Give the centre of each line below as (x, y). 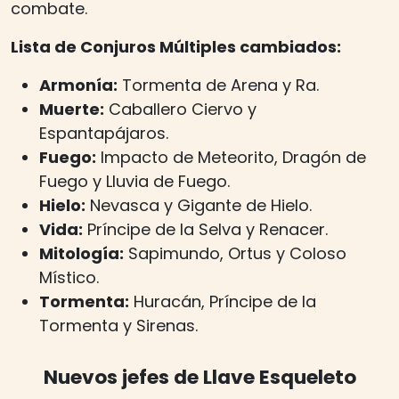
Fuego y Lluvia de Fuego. (134, 181)
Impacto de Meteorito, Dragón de (231, 157)
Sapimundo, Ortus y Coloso (235, 253)
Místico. (69, 277)
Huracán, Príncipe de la (223, 301)
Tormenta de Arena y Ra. (218, 85)
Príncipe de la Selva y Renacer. (205, 229)
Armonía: (78, 85)
